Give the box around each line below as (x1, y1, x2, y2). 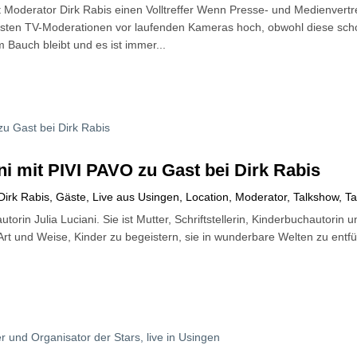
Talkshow (293, 190, 339, 204)
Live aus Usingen (92, 190, 180, 204)
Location (186, 190, 229, 204)
